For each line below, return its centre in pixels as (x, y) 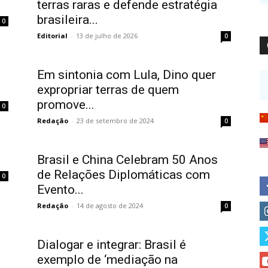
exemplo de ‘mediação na (107, 259)
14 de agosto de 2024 (110, 205)
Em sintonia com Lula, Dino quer (127, 74)
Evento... (60, 189)
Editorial (52, 35)
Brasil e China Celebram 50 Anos (127, 159)
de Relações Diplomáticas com (124, 174)
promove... (66, 104)
